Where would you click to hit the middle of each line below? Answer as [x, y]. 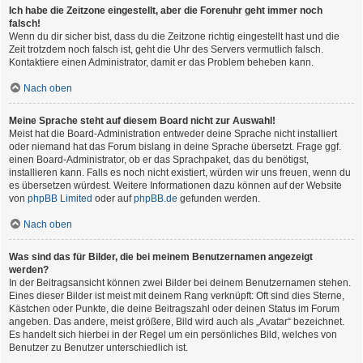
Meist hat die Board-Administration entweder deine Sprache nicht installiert [173, 134]
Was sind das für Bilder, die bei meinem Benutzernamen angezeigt [161, 257]
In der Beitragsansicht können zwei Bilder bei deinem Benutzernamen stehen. [180, 283]
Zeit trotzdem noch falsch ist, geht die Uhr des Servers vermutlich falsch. [166, 50]
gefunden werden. [219, 199]
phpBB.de [156, 199]
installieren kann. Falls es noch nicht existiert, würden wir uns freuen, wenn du [180, 173]
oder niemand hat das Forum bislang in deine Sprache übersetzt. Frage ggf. [175, 147]
